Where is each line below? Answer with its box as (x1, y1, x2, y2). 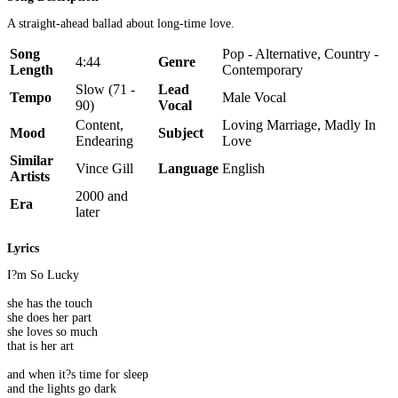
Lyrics (7, 242, 39, 256)
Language (158, 160, 219, 176)
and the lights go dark (7, 382, 116, 396)
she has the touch (7, 297, 92, 311)
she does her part (7, 311, 92, 325)
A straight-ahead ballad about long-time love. (7, 16, 235, 30)
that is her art (7, 339, 74, 354)
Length (10, 61, 53, 77)
